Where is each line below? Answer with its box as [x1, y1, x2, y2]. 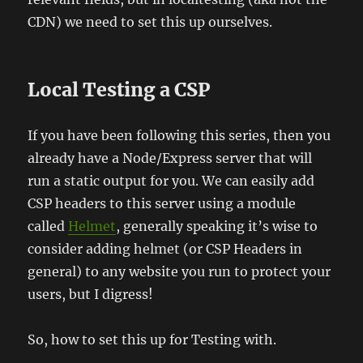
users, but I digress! [28, 285, 154, 302]
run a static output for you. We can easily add [28, 172, 315, 189]
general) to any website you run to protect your [28, 263, 331, 280]
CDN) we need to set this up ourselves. [28, 13, 273, 30]
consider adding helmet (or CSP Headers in [28, 240, 303, 257]
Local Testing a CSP [28, 77, 211, 101]
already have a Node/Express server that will [28, 149, 313, 166]
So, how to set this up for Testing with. [28, 331, 277, 348]
